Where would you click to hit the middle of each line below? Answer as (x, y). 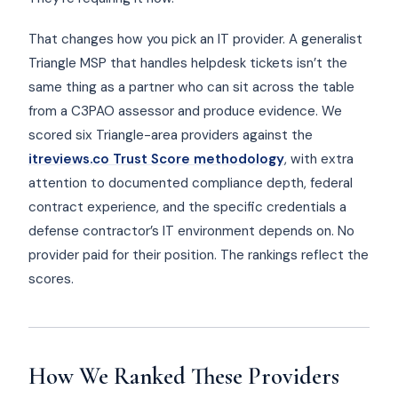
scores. (51, 279)
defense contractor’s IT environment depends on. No (191, 231)
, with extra (319, 159)
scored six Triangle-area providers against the (171, 135)
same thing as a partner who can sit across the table (191, 87)
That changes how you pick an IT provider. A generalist (195, 39)
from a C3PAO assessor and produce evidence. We (185, 111)
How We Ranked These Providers (184, 376)
